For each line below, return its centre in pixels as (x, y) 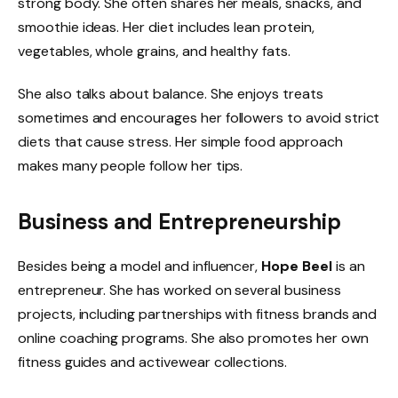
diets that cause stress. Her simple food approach (180, 141)
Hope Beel (297, 267)
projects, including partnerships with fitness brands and (198, 314)
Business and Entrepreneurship (179, 222)
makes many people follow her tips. (131, 165)
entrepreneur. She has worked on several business (179, 291)
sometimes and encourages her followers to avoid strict (199, 117)
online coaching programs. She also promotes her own (193, 338)
